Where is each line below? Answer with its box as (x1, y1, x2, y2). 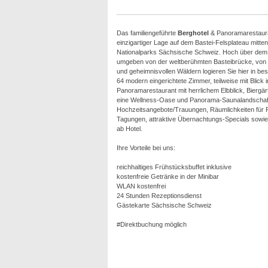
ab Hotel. (116, 125, 142, 132)
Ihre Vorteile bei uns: (116, 144, 175, 151)
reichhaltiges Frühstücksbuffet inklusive (116, 163, 232, 170)
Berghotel (177, 29, 209, 36)
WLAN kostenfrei (116, 182, 166, 190)
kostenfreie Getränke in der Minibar (116, 173, 219, 180)
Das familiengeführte (116, 29, 178, 36)
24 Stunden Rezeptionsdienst (116, 192, 202, 199)
